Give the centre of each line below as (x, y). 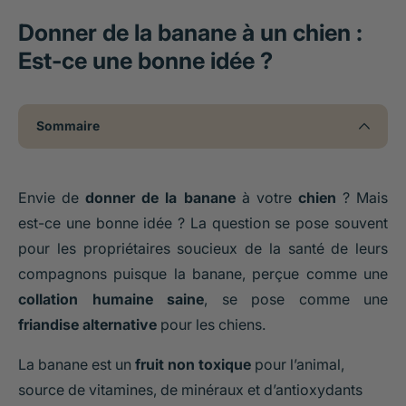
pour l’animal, (298, 364)
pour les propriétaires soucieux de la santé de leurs (203, 248)
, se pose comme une (296, 299)
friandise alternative (87, 324)
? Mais (362, 198)
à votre (266, 198)
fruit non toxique (193, 364)
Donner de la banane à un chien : (190, 33)
